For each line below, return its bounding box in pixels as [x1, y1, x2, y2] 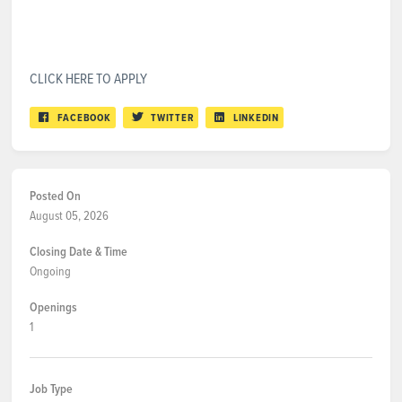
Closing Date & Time [30, 242, 127, 260]
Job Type [30, 380, 73, 398]
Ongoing [30, 262, 71, 279]
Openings [30, 298, 77, 316]
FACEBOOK [57, 109, 111, 126]
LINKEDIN [232, 109, 279, 126]
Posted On [30, 187, 81, 205]
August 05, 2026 [30, 206, 109, 223]
